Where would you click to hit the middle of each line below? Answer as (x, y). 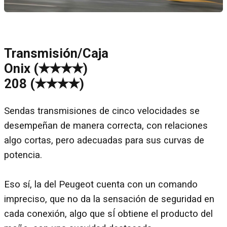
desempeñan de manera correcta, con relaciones (106, 126)
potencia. (23, 155)
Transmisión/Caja (56, 53)
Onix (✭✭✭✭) (46, 68)
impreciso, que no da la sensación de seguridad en (109, 199)
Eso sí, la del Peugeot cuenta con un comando (101, 185)
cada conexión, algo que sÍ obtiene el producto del (108, 214)
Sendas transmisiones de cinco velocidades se (102, 111)
